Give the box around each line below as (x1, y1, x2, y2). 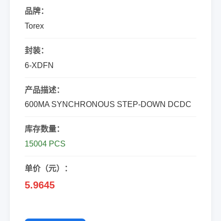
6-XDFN (25, 61, 54, 70)
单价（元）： (25, 164, 72, 173)
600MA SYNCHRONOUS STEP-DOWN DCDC (25, 100, 191, 109)
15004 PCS (25, 140, 66, 148)
